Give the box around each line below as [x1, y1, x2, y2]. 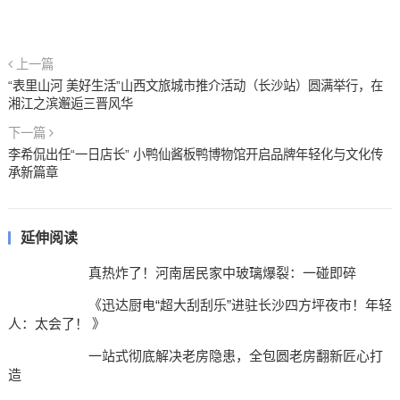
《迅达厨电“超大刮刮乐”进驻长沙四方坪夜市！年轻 [87, 297, 392, 312]
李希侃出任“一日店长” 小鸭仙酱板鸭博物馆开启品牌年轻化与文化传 [7, 147, 383, 162]
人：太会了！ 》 [7, 316, 105, 331]
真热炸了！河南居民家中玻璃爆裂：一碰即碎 [87, 265, 356, 280]
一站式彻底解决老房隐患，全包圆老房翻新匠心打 [87, 348, 383, 363]
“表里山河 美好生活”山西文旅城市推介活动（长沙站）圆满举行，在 [7, 79, 383, 93]
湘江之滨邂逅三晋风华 [7, 96, 133, 111]
